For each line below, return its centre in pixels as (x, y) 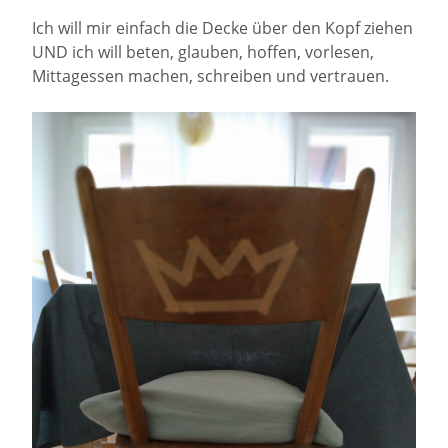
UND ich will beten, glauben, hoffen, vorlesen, (203, 52)
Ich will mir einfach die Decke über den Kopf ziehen (222, 28)
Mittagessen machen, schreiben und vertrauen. (210, 76)
